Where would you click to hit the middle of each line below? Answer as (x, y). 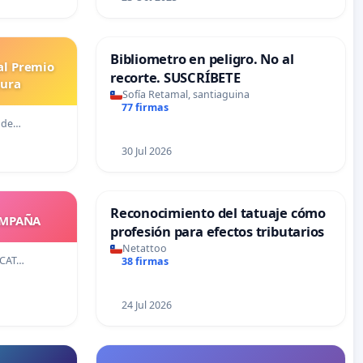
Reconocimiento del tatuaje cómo (218, 213)
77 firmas (145, 108)
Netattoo (145, 249)
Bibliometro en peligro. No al (202, 59)
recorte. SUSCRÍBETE (175, 78)
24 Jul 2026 (146, 305)
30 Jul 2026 (146, 152)
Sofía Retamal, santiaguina (186, 95)
